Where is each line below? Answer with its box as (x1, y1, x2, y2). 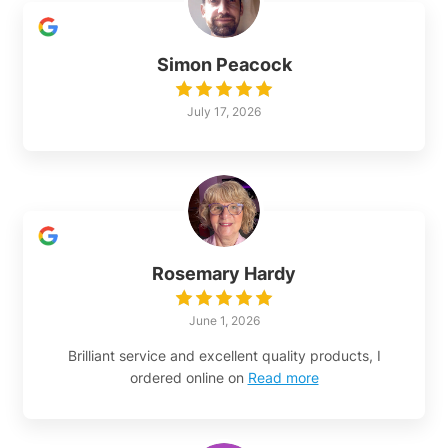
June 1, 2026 (188, 313, 260, 329)
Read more (247, 369, 319, 387)
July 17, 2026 (187, 104, 261, 120)
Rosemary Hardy (152, 263, 296, 285)
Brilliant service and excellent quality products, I (67, 347, 381, 365)
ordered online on (129, 369, 244, 387)
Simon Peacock (156, 54, 292, 76)
